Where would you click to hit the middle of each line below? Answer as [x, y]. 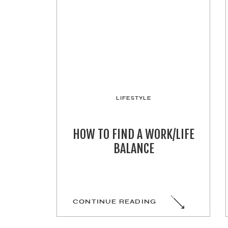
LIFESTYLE [134, 98]
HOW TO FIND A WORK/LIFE [134, 134]
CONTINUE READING [115, 202]
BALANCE [134, 149]
